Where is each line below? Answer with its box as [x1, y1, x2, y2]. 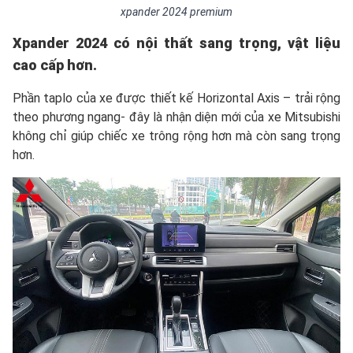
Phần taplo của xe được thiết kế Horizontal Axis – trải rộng [13, 91, 340, 106]
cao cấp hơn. [13, 57, 97, 74]
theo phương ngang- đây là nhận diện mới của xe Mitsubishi [13, 110, 340, 125]
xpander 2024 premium [121, 6, 232, 19]
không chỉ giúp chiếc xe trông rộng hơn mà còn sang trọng [13, 128, 340, 144]
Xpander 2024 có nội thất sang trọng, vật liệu [13, 35, 340, 52]
